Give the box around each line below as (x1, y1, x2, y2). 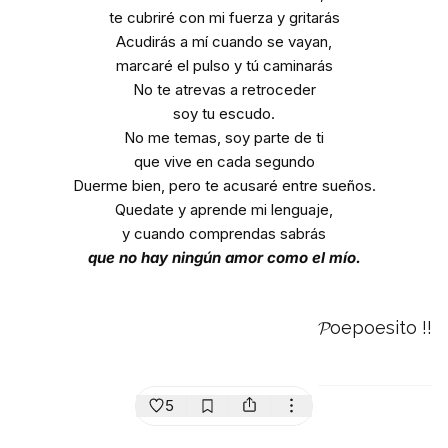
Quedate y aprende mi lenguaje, (115, 199, 333, 219)
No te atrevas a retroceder (132, 79, 316, 99)
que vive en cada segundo (133, 151, 315, 171)
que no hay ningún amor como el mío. (87, 247, 361, 267)
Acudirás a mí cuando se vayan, (116, 31, 332, 51)
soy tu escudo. (173, 103, 275, 123)
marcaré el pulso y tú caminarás (115, 55, 333, 75)
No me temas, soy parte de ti (124, 127, 324, 147)
